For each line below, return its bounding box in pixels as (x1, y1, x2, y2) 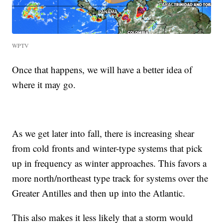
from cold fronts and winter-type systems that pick (12, 142, 203, 155)
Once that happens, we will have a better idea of (12, 63, 193, 76)
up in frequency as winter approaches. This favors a (12, 157, 207, 170)
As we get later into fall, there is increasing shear (12, 127, 195, 140)
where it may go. (12, 78, 76, 91)
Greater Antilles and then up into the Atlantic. (12, 187, 186, 200)
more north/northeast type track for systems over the (12, 172, 209, 185)
